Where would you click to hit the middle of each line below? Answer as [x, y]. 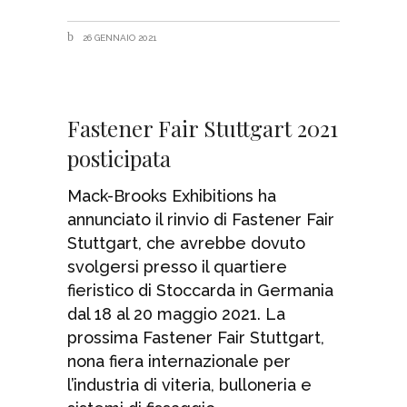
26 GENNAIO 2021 [118, 37]
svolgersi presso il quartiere [177, 266]
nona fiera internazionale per [179, 361]
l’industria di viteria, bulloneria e [189, 384]
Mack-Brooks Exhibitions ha [172, 195]
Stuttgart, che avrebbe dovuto [186, 243]
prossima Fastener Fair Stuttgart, [196, 337]
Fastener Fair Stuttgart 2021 [203, 128]
